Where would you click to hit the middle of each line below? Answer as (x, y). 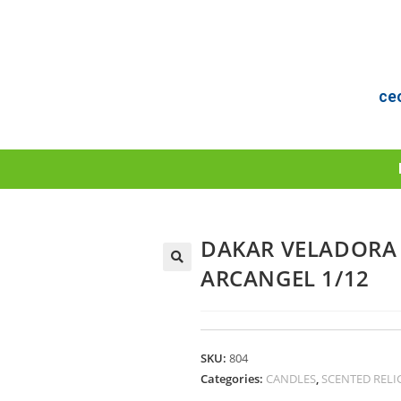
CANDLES (291, 379)
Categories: (233, 379)
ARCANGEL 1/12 (285, 278)
